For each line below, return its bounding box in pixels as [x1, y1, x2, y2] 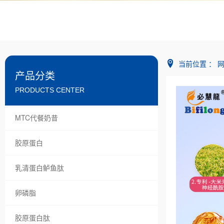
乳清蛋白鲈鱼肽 [15, 162, 64, 173]
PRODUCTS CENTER [15, 85, 84, 94]
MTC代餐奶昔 [15, 112, 58, 123]
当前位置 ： [178, 58, 216, 68]
